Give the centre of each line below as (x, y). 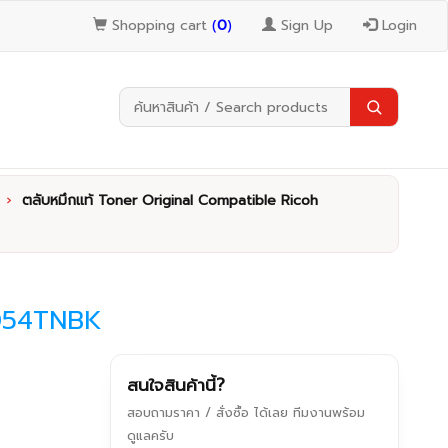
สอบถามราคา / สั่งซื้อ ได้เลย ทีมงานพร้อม (246, 412)
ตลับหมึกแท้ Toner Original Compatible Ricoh (169, 200)
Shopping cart (159, 25)
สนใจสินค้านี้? (176, 385)
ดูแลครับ (151, 435)
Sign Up (304, 25)
